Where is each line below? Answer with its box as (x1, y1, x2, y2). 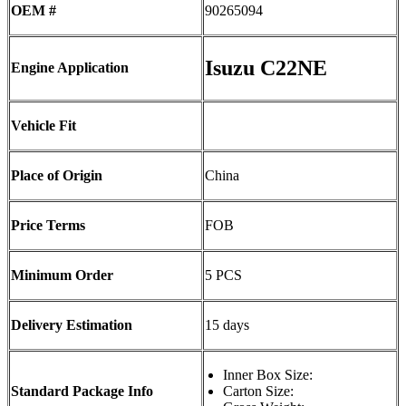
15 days (205, 317, 249, 333)
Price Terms (11, 217, 85, 234)
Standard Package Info (11, 383, 153, 400)
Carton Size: (223, 383, 294, 400)
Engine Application (11, 60, 129, 76)
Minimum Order (11, 267, 113, 284)
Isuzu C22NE (205, 55, 327, 80)
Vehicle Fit (11, 118, 76, 134)
